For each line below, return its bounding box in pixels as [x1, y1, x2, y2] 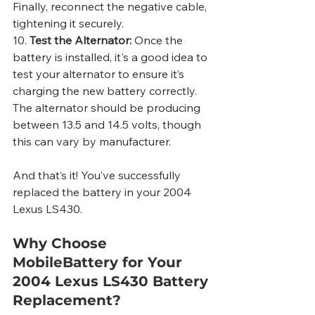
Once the [131, 33, 186, 48]
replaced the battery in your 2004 [13, 185, 194, 200]
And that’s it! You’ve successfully [13, 168, 184, 183]
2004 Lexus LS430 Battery [13, 273, 212, 290]
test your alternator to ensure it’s [13, 67, 187, 82]
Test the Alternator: [30, 33, 131, 48]
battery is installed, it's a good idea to [13, 50, 210, 65]
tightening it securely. [13, 16, 124, 31]
